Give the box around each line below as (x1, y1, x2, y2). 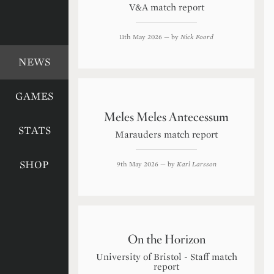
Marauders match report (115, 130, 218, 139)
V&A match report (128, 2, 204, 12)
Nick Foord (180, 33, 213, 40)
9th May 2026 (116, 160, 158, 168)
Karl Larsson (176, 160, 217, 168)
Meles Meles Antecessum (104, 109, 229, 125)
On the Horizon (127, 232, 206, 247)
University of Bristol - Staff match (95, 252, 237, 262)
